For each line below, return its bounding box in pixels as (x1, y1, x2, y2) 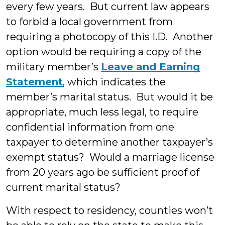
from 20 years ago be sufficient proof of (6, 166, 199, 178)
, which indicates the (63, 76, 166, 88)
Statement (6, 76, 63, 88)
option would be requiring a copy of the (6, 46, 201, 58)
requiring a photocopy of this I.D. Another (6, 31, 213, 43)
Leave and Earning (101, 61, 200, 73)
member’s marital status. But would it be (6, 91, 213, 103)
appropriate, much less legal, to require (6, 106, 198, 118)
